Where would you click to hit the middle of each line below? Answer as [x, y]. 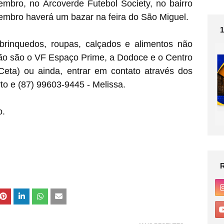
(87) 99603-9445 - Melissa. [72, 84]
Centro [179, 57]
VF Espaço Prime [70, 57]
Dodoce [131, 57]
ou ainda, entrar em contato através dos [106, 71]
